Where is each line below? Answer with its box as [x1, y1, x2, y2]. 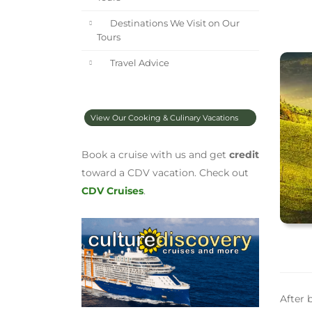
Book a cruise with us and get [81, 148, 229, 162]
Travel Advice [107, 58, 169, 68]
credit [229, 148, 259, 162]
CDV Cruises [81, 185, 143, 198]
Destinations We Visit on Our [107, 18, 240, 29]
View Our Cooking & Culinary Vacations [91, 113, 240, 123]
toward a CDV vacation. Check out [81, 166, 249, 180]
